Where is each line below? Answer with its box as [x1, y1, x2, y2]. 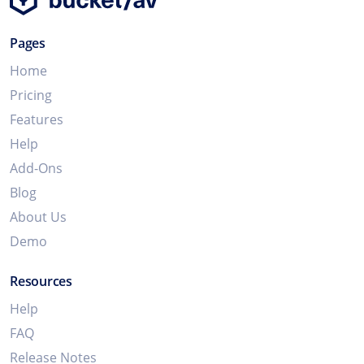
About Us [10, 207, 67, 226]
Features [10, 110, 63, 128]
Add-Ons [10, 158, 63, 177]
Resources [10, 271, 72, 290]
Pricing [10, 85, 52, 104]
